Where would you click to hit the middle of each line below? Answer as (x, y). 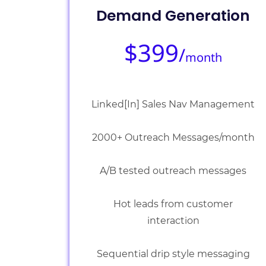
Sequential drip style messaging (173, 254)
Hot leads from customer (173, 204)
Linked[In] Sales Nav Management (173, 104)
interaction (173, 221)
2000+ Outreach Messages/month (173, 137)
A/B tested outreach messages (173, 171)
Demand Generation (173, 16)
